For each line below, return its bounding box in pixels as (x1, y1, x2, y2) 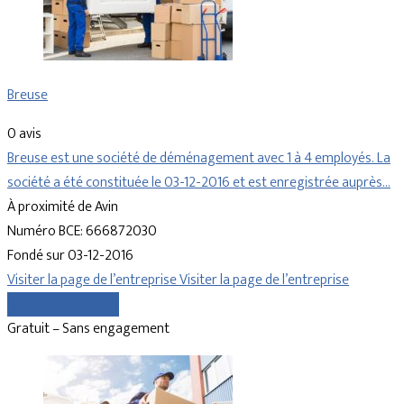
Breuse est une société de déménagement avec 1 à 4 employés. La (7, 146, 390, 171)
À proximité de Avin (7, 195, 118, 220)
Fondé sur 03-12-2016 (7, 243, 133, 269)
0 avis (7, 122, 41, 147)
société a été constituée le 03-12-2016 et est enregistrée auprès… (7, 170, 390, 196)
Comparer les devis (7, 292, 119, 317)
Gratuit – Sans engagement (7, 317, 170, 342)
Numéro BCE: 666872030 (7, 219, 157, 244)
